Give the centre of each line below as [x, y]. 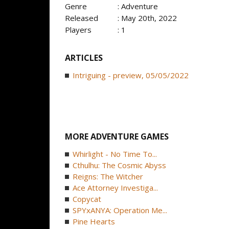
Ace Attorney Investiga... [115, 188]
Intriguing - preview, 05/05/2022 [131, 75]
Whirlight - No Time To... [115, 154]
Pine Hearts [94, 221]
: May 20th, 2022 [147, 18]
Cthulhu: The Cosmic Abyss [119, 165]
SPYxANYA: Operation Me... [120, 210]
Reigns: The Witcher [108, 176]
